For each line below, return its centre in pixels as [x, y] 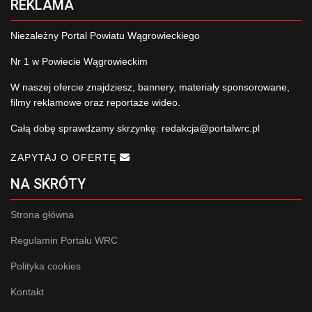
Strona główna [42, 215]
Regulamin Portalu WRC [64, 241]
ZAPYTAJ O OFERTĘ [65, 158]
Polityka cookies [46, 266]
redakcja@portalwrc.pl [211, 128]
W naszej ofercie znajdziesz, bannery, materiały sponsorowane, [150, 87]
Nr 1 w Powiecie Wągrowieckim [79, 62]
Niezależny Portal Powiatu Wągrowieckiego [105, 36]
